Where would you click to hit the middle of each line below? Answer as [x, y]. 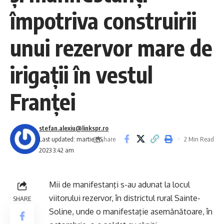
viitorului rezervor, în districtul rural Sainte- [125, 198]
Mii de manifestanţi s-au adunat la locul [119, 184]
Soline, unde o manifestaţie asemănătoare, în [131, 211]
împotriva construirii [103, 20]
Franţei [43, 101]
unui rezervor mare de [111, 47]
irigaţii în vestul [81, 74]
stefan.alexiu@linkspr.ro [74, 128]
